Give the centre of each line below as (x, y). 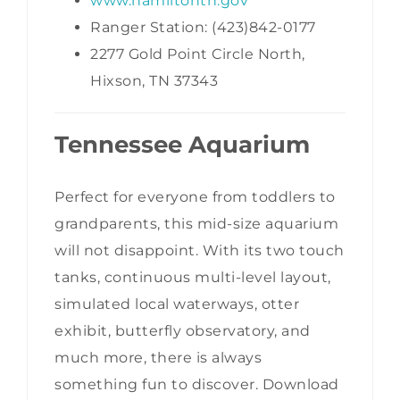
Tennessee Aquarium (182, 144)
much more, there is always (158, 358)
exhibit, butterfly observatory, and (183, 331)
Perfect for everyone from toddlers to (195, 197)
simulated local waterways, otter (177, 304)
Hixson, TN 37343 (154, 80)
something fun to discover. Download (197, 385)
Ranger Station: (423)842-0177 (203, 27)
